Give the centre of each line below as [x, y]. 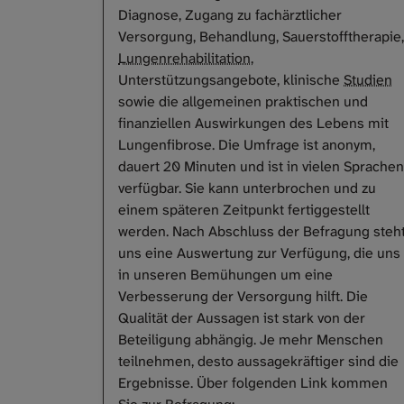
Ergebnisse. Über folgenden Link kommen [253, 383]
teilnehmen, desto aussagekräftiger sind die [258, 362]
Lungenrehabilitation [184, 59]
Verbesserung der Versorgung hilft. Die [243, 297]
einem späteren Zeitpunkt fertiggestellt [244, 210]
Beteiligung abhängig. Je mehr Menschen [251, 340]
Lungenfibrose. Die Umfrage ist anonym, [247, 145]
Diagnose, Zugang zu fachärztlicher [230, 15]
